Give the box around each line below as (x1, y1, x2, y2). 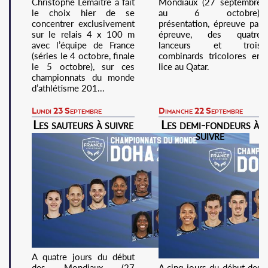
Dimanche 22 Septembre (159, 104, 243, 116)
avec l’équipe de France (32, 39, 135, 50)
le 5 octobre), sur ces (32, 60, 135, 72)
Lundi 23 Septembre (32, 104, 102, 116)
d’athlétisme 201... (32, 82, 105, 93)
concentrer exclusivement (32, 17, 135, 29)
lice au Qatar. (159, 60, 209, 72)
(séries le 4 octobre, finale (32, 50, 135, 61)
